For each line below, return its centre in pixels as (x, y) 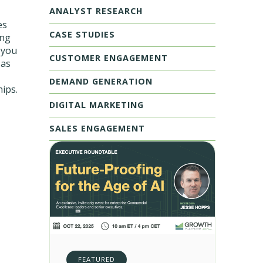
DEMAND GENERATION (101, 81)
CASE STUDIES (82, 34)
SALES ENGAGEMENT (97, 128)
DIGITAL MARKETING (96, 105)
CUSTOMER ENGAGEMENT (108, 58)
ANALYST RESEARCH (96, 11)
